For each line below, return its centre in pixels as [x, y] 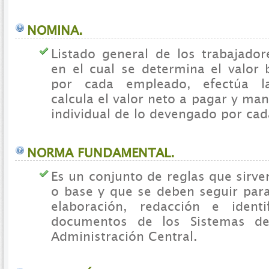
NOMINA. [55, 31]
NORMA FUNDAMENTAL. [101, 153]
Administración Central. [124, 237]
